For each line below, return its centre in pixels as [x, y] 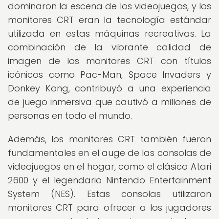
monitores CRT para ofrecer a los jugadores [109, 208]
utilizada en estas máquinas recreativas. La [109, 33]
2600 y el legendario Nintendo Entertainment [109, 180]
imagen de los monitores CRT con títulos [109, 61]
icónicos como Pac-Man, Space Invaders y [109, 75]
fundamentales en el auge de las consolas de [109, 153]
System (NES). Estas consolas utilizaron [109, 194]
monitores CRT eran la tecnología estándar [109, 20]
